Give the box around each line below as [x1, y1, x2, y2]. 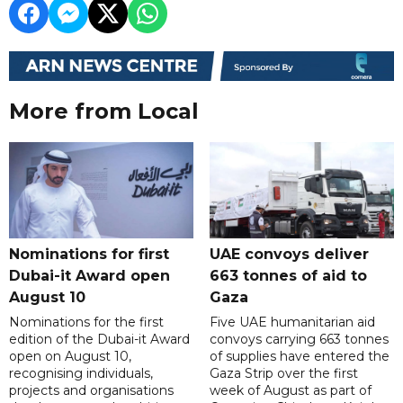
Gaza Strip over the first [209, 365, 358, 382]
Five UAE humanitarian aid [209, 314, 375, 331]
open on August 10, [9, 348, 131, 365]
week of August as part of [209, 382, 372, 399]
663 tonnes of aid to [209, 267, 367, 285]
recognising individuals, [9, 365, 153, 382]
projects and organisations [9, 382, 174, 399]
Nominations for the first [9, 314, 164, 331]
